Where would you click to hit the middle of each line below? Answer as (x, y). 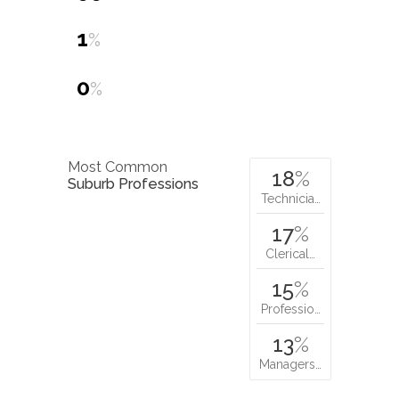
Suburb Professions (133, 183)
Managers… (290, 364)
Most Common (118, 167)
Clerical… (290, 253)
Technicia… (290, 198)
